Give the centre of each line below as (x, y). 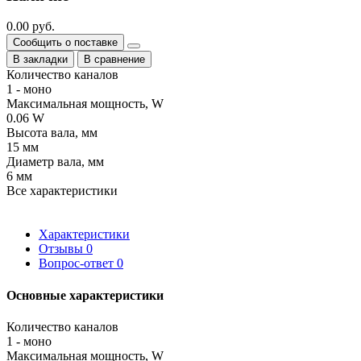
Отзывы (62, 249)
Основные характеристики (85, 295)
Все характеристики (62, 191)
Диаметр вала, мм (55, 162)
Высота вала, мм (52, 133)
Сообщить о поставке (65, 43)
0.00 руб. (31, 27)
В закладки (40, 60)
